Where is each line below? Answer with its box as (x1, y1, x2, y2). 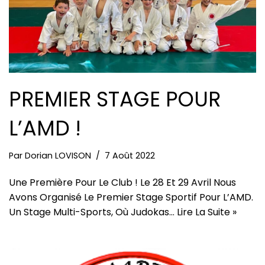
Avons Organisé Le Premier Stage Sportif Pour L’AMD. (9, 190, 256, 205)
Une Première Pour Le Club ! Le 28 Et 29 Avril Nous (9, 176, 236, 190)
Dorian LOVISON (25, 150, 91, 162)
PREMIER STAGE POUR (9, 85, 221, 114)
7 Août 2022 (105, 150, 155, 162)
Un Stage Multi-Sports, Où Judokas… (9, 205, 177, 219)
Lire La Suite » (177, 205, 237, 219)
